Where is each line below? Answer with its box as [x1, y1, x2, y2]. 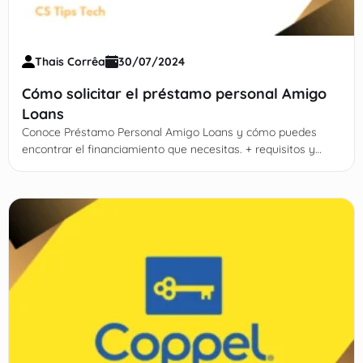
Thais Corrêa [34, 53, 105, 69]
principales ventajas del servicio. [21, 158, 189, 173]
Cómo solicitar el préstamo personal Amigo [21, 83, 327, 103]
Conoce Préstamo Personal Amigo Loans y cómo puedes [21, 124, 317, 139]
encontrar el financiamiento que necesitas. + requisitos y [21, 141, 315, 156]
